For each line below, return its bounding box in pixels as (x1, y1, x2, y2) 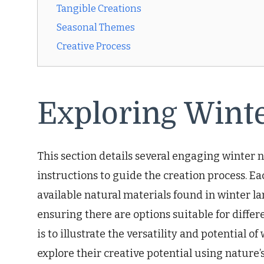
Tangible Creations (57, 3, 141, 15)
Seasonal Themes (57, 22, 135, 34)
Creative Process (57, 41, 131, 52)
